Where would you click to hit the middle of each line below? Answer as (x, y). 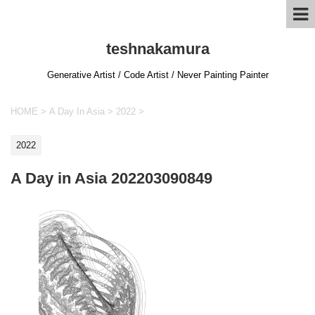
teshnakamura (157, 49)
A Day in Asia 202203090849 (111, 178)
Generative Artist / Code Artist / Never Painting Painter (157, 75)
